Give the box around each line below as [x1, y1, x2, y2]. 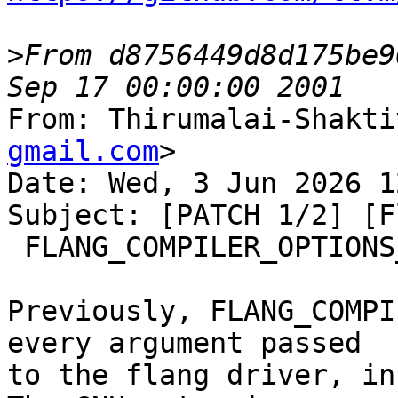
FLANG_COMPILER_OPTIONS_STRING [7, 231, 24, 264]
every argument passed [7, 327, 362, 360]
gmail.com [7, 135, 159, 168]
